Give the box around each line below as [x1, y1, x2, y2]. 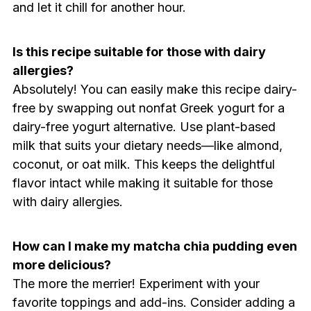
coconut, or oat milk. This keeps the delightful [12, 156, 275, 171]
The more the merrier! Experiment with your [12, 276, 260, 291]
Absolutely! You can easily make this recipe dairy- [12, 81, 297, 96]
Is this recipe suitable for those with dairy [12, 44, 266, 59]
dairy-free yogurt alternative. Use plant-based [12, 119, 276, 134]
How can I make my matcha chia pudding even [12, 238, 297, 253]
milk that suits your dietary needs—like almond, [12, 137, 283, 153]
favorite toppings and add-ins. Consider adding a [12, 294, 295, 310]
